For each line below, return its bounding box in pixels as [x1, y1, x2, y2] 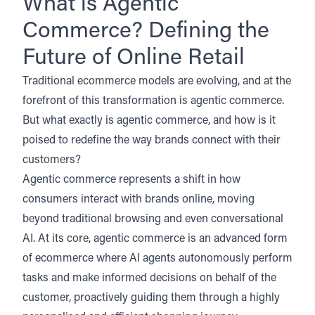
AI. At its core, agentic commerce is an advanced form [22, 233, 288, 245]
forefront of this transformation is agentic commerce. [22, 96, 284, 107]
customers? [22, 155, 81, 166]
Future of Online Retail [22, 47, 245, 70]
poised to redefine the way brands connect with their [22, 135, 281, 146]
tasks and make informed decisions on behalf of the [22, 273, 276, 284]
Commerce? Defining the [22, 20, 269, 43]
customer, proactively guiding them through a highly [22, 292, 280, 304]
